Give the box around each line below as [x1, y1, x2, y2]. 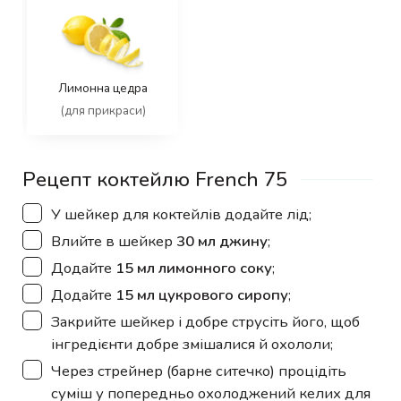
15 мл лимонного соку [115, 257, 272, 278]
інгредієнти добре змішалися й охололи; [51, 333, 333, 354]
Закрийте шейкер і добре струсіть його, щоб [51, 311, 360, 332]
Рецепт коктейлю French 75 [22, 166, 287, 194]
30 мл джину [176, 230, 268, 252]
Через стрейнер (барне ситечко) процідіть [51, 360, 346, 381]
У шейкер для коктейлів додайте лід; [51, 203, 311, 225]
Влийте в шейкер [51, 230, 176, 252]
